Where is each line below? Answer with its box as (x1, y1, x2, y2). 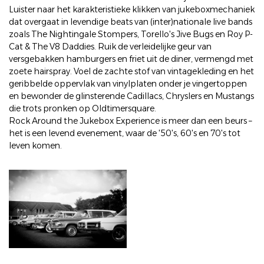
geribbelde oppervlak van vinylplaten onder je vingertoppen (9, 78, 247, 89)
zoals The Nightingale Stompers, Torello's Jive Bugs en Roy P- (9, 29, 253, 39)
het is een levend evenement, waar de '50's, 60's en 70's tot (9, 128, 240, 138)
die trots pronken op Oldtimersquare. (9, 103, 156, 114)
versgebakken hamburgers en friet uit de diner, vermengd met (9, 54, 253, 64)
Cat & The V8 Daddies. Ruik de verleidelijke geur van (9, 41, 212, 52)
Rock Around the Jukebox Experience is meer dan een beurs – (9, 115, 252, 126)
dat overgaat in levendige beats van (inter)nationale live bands (9, 16, 252, 27)
